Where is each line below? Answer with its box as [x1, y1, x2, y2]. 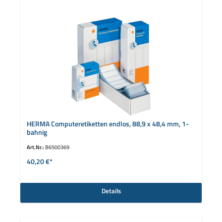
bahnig [26, 127, 47, 138]
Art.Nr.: [26, 142, 45, 151]
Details [101, 186, 121, 196]
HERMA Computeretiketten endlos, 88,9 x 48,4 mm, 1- [26, 118, 189, 130]
